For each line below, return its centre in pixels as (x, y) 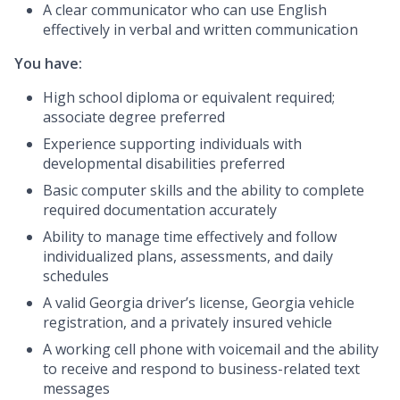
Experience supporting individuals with (172, 144)
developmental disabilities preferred (164, 164)
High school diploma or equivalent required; (189, 98)
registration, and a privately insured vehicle (187, 323)
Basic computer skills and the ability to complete (204, 191)
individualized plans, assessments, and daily (188, 257)
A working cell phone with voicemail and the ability (211, 350)
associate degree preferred (134, 117)
